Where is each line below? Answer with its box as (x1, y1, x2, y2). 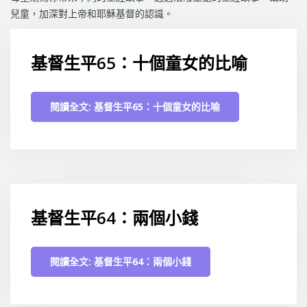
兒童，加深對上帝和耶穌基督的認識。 (10, 7, 173, 21)
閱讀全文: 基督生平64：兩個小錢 (50, 255, 191, 269)
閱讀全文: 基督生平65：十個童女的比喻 (50, 100, 220, 114)
